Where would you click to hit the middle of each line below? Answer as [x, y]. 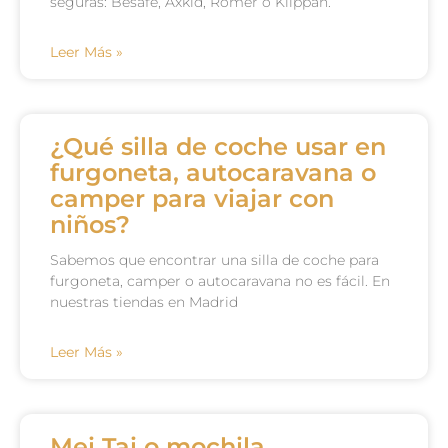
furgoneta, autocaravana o [213, 172]
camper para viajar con [192, 198]
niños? [90, 224]
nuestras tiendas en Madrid [144, 302]
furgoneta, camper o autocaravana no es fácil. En [220, 281]
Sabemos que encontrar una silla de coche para [214, 260]
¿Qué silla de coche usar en [218, 146]
